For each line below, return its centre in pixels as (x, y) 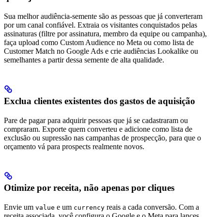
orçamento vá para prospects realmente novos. (74, 147)
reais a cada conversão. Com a (152, 207)
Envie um (20, 207)
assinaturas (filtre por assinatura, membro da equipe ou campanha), (105, 34)
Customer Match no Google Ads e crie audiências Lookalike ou (101, 51)
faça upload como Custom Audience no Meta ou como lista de (99, 43)
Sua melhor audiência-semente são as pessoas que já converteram (103, 16)
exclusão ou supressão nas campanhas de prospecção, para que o (102, 138)
